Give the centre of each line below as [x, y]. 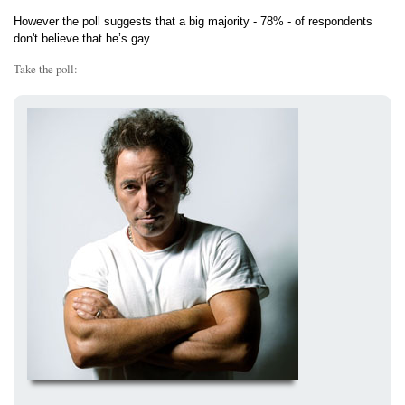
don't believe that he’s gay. [83, 39]
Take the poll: [46, 69]
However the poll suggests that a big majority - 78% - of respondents [193, 22]
